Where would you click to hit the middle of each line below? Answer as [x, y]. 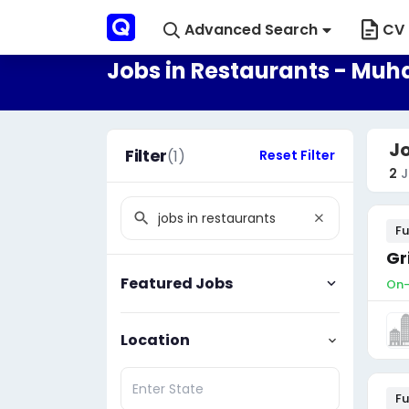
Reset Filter [297, 155]
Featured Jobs [177, 283]
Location [155, 340]
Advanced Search [251, 29]
